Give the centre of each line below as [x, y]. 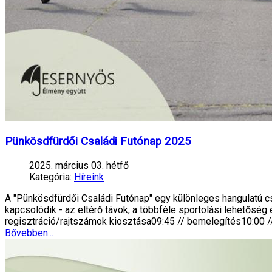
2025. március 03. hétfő [79, 166]
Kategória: [50, 177]
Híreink [89, 177]
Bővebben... [29, 233]
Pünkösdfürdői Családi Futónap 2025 [98, 142]
